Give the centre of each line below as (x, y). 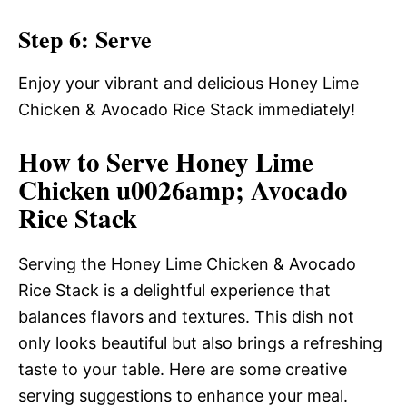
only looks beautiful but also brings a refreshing (200, 343)
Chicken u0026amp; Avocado (183, 190)
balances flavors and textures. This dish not (186, 317)
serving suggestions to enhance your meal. (183, 396)
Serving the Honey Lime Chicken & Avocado (187, 264)
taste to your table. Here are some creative (183, 369)
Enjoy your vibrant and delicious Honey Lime (189, 83)
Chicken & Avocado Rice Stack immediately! (187, 109)
